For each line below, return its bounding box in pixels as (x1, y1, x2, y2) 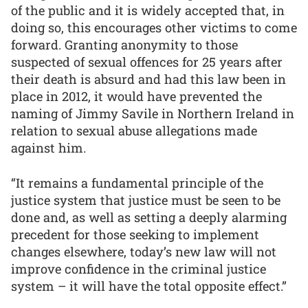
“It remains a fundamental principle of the (11, 174, 263, 191)
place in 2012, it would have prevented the (11, 88, 262, 105)
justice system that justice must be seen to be (11, 191, 280, 208)
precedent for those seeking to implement (11, 225, 259, 243)
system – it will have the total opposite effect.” (11, 277, 287, 294)
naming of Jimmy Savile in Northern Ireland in (11, 105, 294, 122)
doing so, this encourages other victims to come (11, 19, 297, 36)
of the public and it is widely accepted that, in (11, 2, 285, 19)
